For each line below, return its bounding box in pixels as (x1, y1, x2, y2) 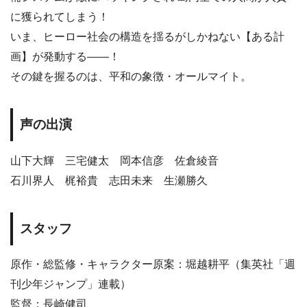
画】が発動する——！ (10, 51, 120, 63)
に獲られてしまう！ (10, 11, 109, 23)
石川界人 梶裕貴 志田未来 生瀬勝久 (10, 174, 208, 186)
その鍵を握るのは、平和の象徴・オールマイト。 (10, 71, 251, 83)
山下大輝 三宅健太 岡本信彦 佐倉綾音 (10, 154, 219, 167)
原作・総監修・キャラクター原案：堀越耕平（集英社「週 (10, 258, 295, 271)
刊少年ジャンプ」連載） (10, 278, 131, 291)
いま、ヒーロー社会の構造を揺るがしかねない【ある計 (10, 31, 284, 43)
